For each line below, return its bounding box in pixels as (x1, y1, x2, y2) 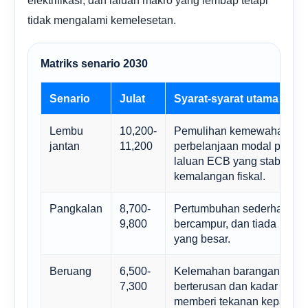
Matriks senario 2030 (41, 57, 148, 69)
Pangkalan (49, 201, 102, 214)
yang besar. (174, 232, 230, 245)
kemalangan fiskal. (174, 169, 265, 182)
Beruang (49, 264, 91, 277)
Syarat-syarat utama (174, 91, 278, 104)
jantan (49, 139, 80, 152)
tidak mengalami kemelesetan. (27, 13, 176, 26)
